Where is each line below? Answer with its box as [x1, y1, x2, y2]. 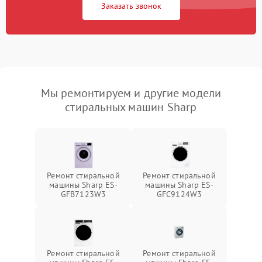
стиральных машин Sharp [65, 99, 197, 115]
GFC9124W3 [156, 188, 202, 199]
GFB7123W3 [60, 188, 106, 199]
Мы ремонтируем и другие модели [40, 85, 222, 101]
